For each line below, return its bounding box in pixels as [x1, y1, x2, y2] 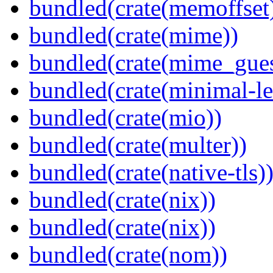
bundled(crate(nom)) [29, 241, 227, 268]
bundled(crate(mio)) [29, 104, 222, 131]
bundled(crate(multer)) [29, 132, 247, 158]
